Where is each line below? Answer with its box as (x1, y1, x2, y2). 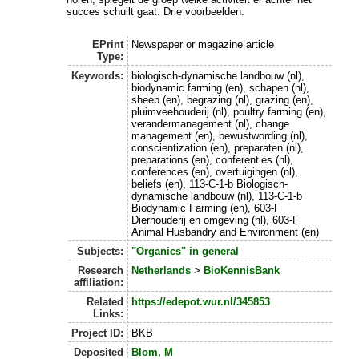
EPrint (92, 38, 124, 51)
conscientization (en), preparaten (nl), (131, 142, 304, 155)
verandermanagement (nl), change (131, 118, 289, 131)
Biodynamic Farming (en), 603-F (131, 202, 280, 215)
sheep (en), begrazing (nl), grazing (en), (131, 94, 313, 107)
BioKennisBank (203, 264, 280, 277)
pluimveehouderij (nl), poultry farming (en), (131, 106, 326, 119)
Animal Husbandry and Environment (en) (131, 226, 319, 239)
